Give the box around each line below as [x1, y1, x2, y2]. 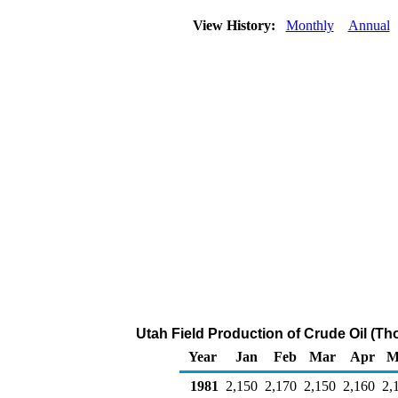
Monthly [285, 18, 334, 33]
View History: [188, 18, 283, 33]
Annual [347, 18, 390, 33]
